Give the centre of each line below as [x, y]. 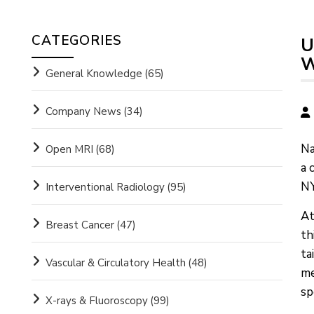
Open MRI [69, 149]
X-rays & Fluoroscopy [96, 301]
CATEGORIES [76, 41]
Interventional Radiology [105, 187]
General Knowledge [94, 74]
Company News [83, 111]
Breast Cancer [80, 225]
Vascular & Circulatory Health [115, 263]
